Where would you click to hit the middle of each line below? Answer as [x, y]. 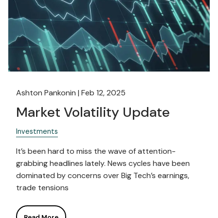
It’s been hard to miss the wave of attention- [96, 151]
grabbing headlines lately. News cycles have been [103, 163]
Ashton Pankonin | [49, 92]
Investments [37, 131]
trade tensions [43, 188]
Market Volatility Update [93, 112]
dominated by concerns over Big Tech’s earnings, [103, 176]
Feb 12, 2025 [104, 92]
